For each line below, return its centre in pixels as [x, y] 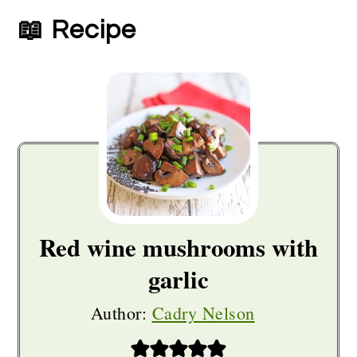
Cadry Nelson [203, 312]
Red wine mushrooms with [178, 247]
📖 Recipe [77, 30]
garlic [178, 279]
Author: [121, 312]
